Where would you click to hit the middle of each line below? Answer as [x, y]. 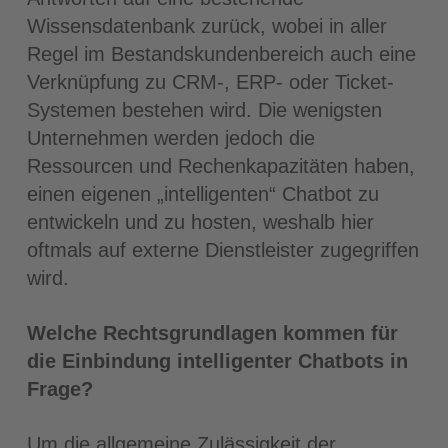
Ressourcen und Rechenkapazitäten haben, [220, 166]
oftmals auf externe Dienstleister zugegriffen [222, 250]
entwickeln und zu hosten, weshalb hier [200, 222]
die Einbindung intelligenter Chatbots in [217, 361]
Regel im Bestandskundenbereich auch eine [221, 54]
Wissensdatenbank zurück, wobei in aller [206, 26]
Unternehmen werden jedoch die [170, 138]
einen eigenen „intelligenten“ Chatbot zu [202, 194]
